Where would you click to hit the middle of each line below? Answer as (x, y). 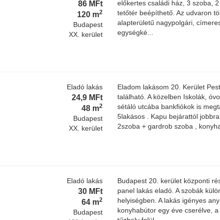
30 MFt (90, 191)
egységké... (135, 32)
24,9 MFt (87, 97)
